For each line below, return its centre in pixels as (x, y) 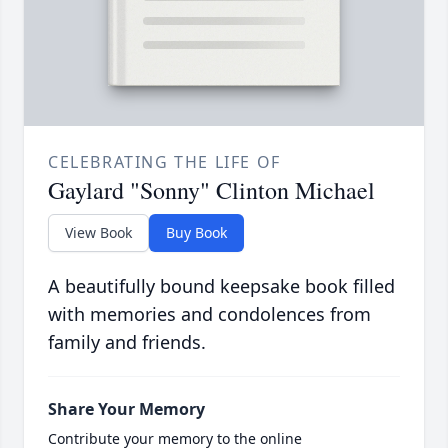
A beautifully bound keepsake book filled (221, 286)
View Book (98, 233)
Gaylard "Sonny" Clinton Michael (211, 190)
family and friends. (127, 342)
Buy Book (196, 233)
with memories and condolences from (209, 314)
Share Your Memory (126, 409)
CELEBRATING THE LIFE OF (164, 162)
